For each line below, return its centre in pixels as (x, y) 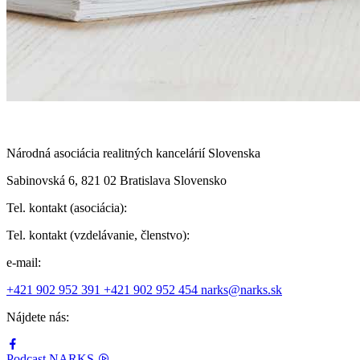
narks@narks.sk (241, 289)
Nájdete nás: (38, 317)
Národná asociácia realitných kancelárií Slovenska (133, 153)
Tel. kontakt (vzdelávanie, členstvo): (98, 235)
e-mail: (24, 262)
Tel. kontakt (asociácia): (67, 207)
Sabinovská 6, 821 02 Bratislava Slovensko (117, 180)
